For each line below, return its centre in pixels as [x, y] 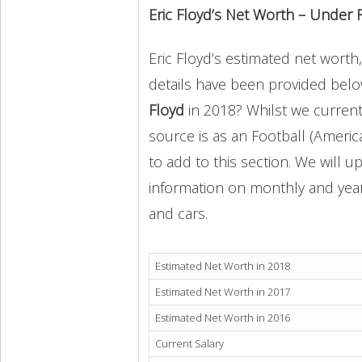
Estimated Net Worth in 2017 [223, 292]
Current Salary [189, 344]
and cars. [178, 213]
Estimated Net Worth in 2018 [223, 266]
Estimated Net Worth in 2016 [223, 318]
